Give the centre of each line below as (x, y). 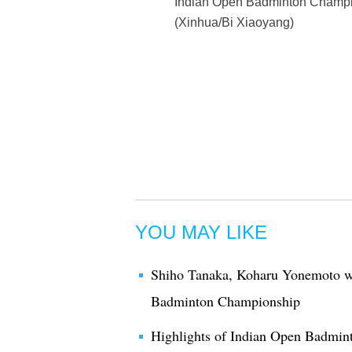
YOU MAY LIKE (201, 232)
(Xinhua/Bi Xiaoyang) (234, 22)
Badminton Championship (225, 301)
